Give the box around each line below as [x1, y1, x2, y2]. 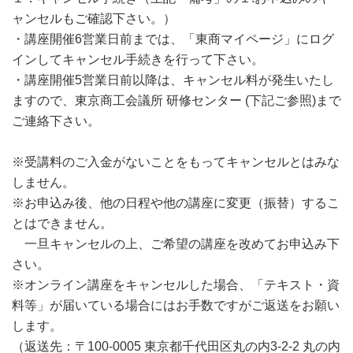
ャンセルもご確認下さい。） [12, 12, 176, 25]
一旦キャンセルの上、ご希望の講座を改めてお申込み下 [12, 237, 340, 251]
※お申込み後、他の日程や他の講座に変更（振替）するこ [12, 196, 340, 210]
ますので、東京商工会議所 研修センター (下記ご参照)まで [12, 94, 341, 107]
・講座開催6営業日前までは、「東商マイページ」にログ [12, 32, 334, 46]
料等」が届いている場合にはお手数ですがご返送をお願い [12, 299, 340, 312]
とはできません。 [12, 217, 113, 230]
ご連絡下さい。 [12, 114, 100, 128]
